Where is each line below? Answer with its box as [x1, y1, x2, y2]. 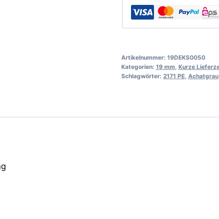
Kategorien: [121, 63, 156, 70]
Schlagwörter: [121, 72, 163, 80]
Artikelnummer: [121, 53, 167, 61]
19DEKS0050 [167, 53, 205, 61]
